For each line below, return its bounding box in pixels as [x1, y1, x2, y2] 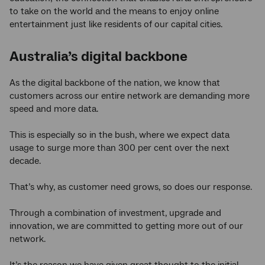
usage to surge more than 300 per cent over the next [9, 142, 230, 154]
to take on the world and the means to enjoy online [9, 5, 219, 18]
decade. [9, 155, 41, 167]
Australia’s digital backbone [9, 47, 188, 66]
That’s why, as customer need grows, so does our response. [9, 181, 252, 193]
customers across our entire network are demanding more [9, 90, 250, 102]
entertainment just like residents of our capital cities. [9, 18, 222, 31]
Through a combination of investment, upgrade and [9, 207, 221, 219]
